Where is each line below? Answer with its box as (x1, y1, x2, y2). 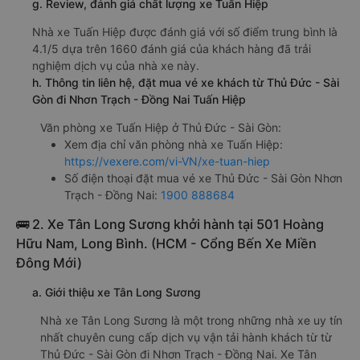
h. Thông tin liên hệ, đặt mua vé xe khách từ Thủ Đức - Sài (32, 76, 339, 89)
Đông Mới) (16, 255, 82, 271)
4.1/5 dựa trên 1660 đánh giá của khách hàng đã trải (32, 42, 311, 55)
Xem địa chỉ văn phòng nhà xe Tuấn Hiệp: (64, 137, 283, 151)
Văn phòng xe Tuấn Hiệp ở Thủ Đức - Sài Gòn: (40, 121, 281, 134)
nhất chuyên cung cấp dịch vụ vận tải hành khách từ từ (40, 330, 332, 344)
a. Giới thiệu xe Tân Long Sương (32, 285, 201, 299)
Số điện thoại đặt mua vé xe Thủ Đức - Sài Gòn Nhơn (64, 171, 342, 185)
